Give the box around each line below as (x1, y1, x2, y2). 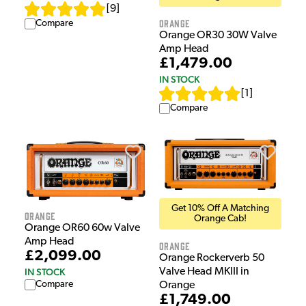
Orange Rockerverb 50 (159, 253, 264, 264)
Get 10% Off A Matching (171, 204, 269, 214)
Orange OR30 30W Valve (159, 29, 277, 41)
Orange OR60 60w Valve (25, 223, 140, 234)
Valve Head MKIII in (159, 266, 249, 278)
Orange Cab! (194, 214, 247, 225)
